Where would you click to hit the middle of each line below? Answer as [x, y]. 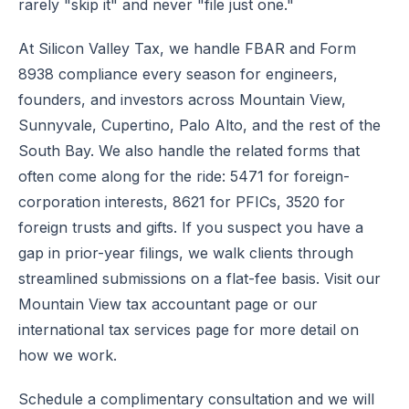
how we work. [68, 355]
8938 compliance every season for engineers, [178, 74]
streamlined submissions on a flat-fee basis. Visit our [199, 278]
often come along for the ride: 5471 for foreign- [184, 176]
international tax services [105, 330]
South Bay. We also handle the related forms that [189, 151]
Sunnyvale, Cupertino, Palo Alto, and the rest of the [199, 125]
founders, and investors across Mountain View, [182, 100]
